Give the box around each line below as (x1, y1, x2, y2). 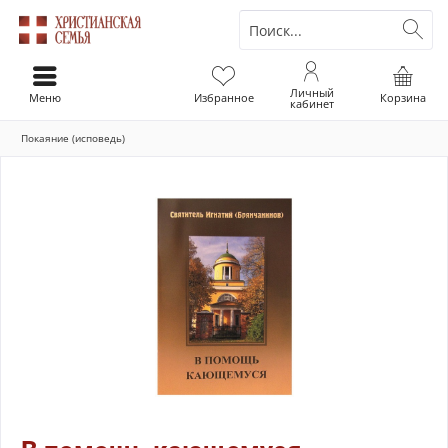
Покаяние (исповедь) (21, 131, 125, 145)
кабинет (289, 96, 334, 111)
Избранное (193, 90, 254, 105)
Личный (289, 85, 334, 100)
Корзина (379, 90, 426, 105)
